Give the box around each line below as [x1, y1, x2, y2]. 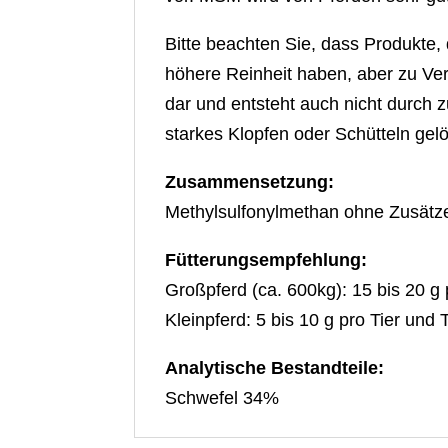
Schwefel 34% [165, 387, 280, 408]
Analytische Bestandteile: [165, 357, 385, 378]
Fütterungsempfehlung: [165, 249, 368, 270]
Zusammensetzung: [165, 171, 335, 192]
